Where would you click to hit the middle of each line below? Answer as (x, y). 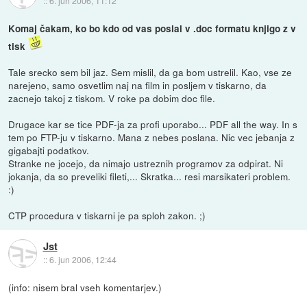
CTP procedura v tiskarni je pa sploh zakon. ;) (107, 216)
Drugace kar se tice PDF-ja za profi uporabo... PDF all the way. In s (153, 124)
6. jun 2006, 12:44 (83, 260)
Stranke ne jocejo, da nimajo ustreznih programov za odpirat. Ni (146, 163)
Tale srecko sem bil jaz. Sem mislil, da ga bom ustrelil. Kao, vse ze (150, 72)
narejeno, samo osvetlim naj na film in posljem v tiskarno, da (138, 85)
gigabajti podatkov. (49, 150)
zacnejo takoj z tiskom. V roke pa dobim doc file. (112, 98)
